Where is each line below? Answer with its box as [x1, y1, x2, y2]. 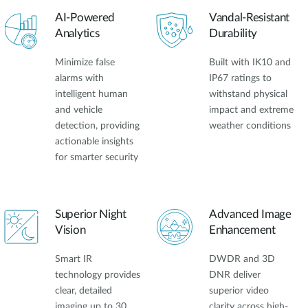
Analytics [55, 27, 100, 40]
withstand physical [209, 89, 287, 100]
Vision [55, 223, 86, 236]
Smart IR [55, 254, 92, 264]
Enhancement [209, 223, 276, 236]
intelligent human [55, 89, 128, 100]
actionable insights [55, 137, 133, 147]
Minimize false [55, 58, 115, 68]
